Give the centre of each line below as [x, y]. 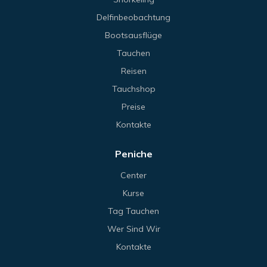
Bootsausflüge [133, 35]
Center [133, 176]
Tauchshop [133, 89]
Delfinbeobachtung [133, 18]
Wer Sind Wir [133, 229]
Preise [133, 107]
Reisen [133, 71]
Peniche [133, 154]
